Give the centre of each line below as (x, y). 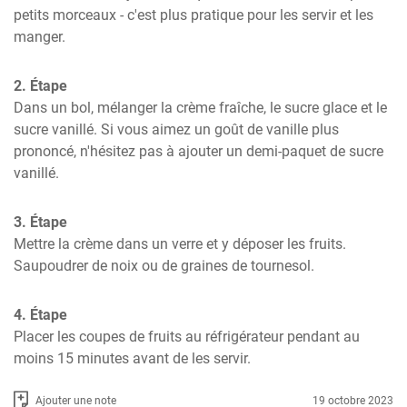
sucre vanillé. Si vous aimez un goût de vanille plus (176, 129)
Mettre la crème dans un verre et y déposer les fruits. (180, 244)
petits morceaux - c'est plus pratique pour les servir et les (194, 15)
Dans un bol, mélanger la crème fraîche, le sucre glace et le (200, 108)
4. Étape (40, 315)
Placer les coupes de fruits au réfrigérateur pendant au (187, 337)
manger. (40, 37)
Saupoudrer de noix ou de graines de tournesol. (164, 266)
